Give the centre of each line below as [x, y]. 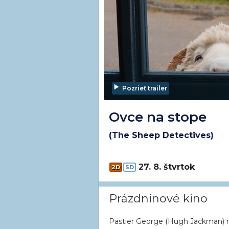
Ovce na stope [158, 117]
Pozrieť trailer [145, 88]
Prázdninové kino [158, 199]
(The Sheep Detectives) [161, 135]
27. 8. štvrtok [167, 167]
